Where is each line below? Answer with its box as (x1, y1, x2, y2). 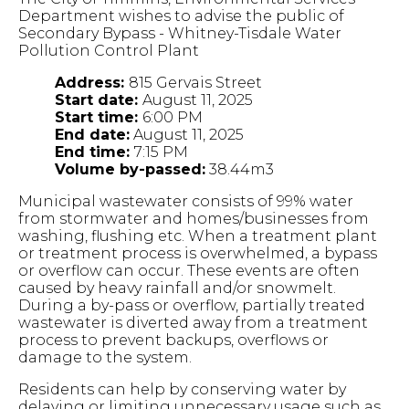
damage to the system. (18, 349, 192, 366)
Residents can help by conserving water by (18, 381, 346, 398)
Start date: (55, 91, 142, 109)
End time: (55, 143, 134, 161)
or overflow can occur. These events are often (18, 262, 360, 279)
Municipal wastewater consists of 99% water (18, 193, 353, 210)
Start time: (55, 109, 142, 126)
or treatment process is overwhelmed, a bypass (18, 245, 377, 262)
